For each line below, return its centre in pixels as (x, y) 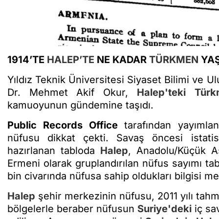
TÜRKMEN (174, 59)
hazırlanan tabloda (54, 150)
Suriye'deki (164, 208)
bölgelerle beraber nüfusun (72, 208)
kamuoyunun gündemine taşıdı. (82, 105)
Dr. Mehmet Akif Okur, (72, 92)
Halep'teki (161, 92)
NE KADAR (122, 59)
